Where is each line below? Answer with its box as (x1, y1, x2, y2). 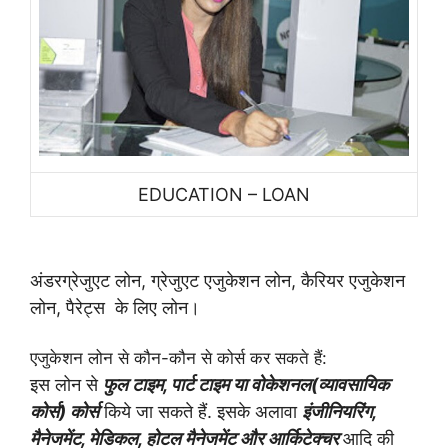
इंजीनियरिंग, (302, 401, 376, 422)
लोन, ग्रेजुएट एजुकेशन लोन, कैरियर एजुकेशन (115, 270, 405, 291)
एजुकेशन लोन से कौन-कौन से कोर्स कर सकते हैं (30, 348, 322, 368)
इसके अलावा (217, 401, 302, 422)
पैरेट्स (61, 297, 110, 318)
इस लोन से (30, 374, 103, 395)
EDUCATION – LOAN (138, 183, 310, 205)
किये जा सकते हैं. (99, 401, 217, 422)
